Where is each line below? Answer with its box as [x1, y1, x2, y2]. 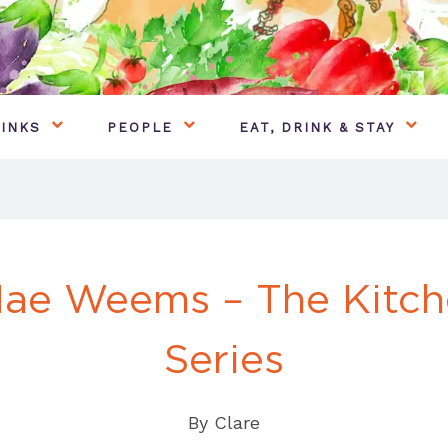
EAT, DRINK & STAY [239, 119, 395, 135]
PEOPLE [107, 119, 173, 135]
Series [164, 334, 284, 383]
